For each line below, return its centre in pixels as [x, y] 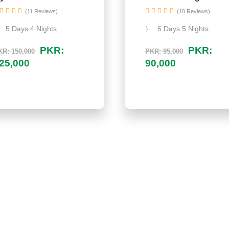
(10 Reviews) [193, 11]
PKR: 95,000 [164, 51]
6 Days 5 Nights [183, 29]
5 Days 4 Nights [31, 29]
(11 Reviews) [41, 11]
